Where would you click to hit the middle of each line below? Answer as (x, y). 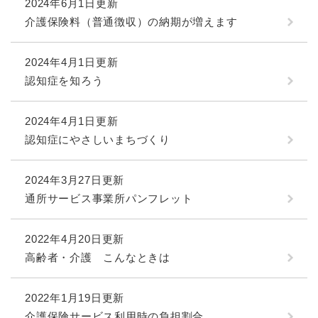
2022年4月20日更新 (75, 239)
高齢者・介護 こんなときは (98, 258)
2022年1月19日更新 (75, 298)
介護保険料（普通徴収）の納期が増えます (131, 22)
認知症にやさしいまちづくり (98, 140)
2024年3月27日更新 (75, 180)
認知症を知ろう (64, 81)
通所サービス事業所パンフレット (109, 199)
